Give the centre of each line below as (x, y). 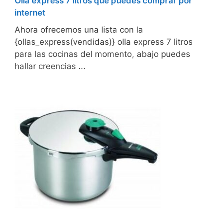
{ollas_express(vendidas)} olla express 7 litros (104, 42)
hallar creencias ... (50, 66)
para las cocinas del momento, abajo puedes (102, 54)
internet (30, 13)
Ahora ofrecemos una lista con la (79, 30)
